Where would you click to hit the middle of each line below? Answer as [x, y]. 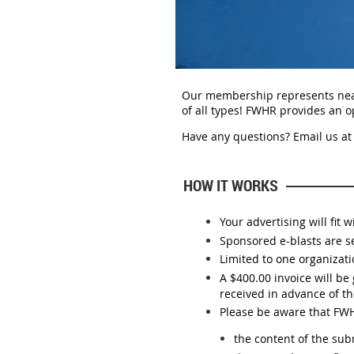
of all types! [214, 110]
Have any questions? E [241, 136]
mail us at [326, 136]
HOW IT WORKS [231, 185]
